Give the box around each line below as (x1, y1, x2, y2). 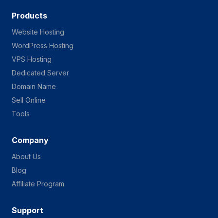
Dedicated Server (12, 69, 69, 77)
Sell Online (12, 96, 46, 104)
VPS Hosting (12, 55, 52, 63)
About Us (12, 152, 41, 161)
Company (12, 135, 49, 145)
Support (12, 205, 43, 215)
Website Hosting (12, 28, 64, 36)
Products (12, 11, 47, 20)
